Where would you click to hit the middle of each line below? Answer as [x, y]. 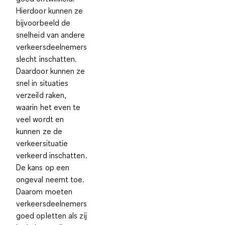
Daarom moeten [44, 191]
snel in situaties [42, 83]
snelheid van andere [51, 34]
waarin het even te [48, 107]
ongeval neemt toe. [50, 179]
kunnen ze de [39, 131]
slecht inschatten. [46, 59]
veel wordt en [40, 119]
